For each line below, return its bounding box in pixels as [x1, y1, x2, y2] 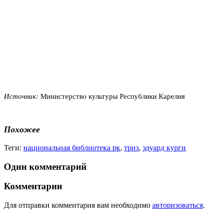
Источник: [4, 92, 40, 100]
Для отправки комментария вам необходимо [4, 201, 152, 210]
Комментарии [4, 181, 62, 192]
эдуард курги [143, 143, 186, 152]
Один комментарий [4, 161, 87, 172]
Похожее [4, 125, 40, 135]
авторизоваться [152, 201, 203, 210]
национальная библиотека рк [23, 143, 120, 152]
